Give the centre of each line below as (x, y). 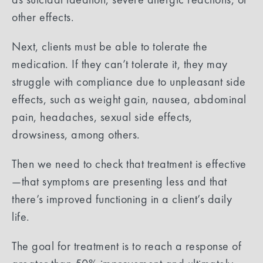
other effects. (45, 17)
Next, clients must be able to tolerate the (109, 46)
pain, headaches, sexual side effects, (102, 117)
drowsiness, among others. (77, 134)
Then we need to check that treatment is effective (129, 163)
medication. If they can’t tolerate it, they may (120, 64)
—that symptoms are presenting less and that (119, 181)
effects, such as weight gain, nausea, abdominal (129, 99)
